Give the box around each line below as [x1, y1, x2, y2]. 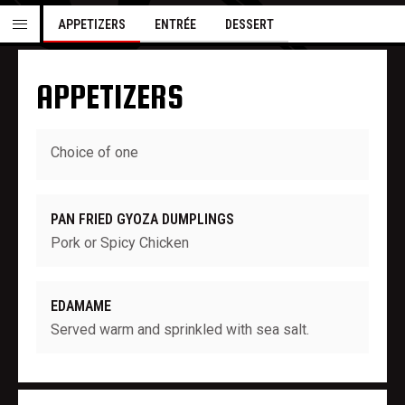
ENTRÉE [155, 17, 196, 32]
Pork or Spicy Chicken [51, 234, 189, 251]
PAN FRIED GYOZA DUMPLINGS [51, 211, 234, 228]
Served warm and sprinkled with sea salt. [51, 321, 309, 338]
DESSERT [225, 17, 274, 32]
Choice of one [51, 144, 138, 161]
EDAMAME [51, 297, 111, 315]
